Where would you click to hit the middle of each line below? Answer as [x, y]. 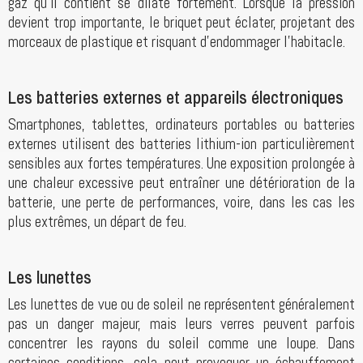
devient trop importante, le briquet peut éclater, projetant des [181, 23]
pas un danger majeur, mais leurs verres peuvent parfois [181, 324]
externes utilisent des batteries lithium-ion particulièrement [181, 144]
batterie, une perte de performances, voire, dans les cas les [181, 203]
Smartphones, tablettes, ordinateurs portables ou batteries [181, 125]
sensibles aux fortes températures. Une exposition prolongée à [181, 164]
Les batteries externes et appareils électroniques [176, 98]
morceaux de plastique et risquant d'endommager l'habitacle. [177, 42]
